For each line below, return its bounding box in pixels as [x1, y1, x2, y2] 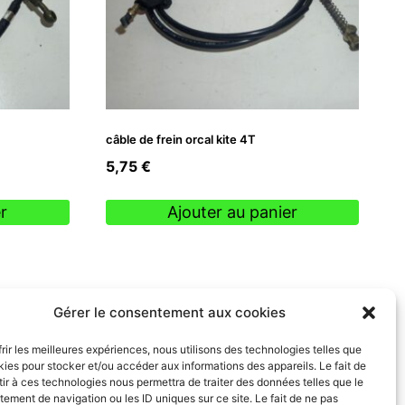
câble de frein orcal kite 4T [105, 131, 256, 146]
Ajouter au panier [166, 202, 297, 222]
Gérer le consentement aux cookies [53, 304, 287, 321]
